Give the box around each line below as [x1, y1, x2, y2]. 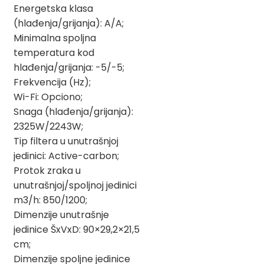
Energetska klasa [14, 1, 93, 15]
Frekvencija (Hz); [14, 75, 91, 89]
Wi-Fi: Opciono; [14, 90, 82, 104]
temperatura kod [14, 45, 94, 60]
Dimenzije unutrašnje [14, 207, 109, 222]
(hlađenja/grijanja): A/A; [14, 16, 124, 30]
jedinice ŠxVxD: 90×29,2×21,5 [14, 222, 140, 236]
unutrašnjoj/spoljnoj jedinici [14, 178, 137, 192]
